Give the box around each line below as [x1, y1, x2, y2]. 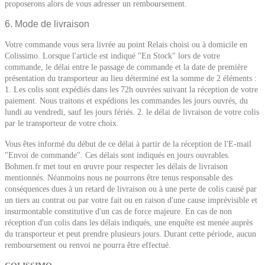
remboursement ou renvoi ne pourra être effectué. [5, 241, 171, 250]
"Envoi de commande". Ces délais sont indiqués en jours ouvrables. [5, 151, 230, 160]
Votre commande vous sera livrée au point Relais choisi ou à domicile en [5, 40, 247, 49]
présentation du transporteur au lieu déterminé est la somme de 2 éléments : [5, 74, 257, 83]
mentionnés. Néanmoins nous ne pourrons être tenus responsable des [5, 173, 232, 182]
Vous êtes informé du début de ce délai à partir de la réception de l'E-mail [5, 140, 251, 148]
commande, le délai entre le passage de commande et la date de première [5, 63, 247, 72]
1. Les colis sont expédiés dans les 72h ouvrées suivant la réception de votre [5, 85, 258, 94]
